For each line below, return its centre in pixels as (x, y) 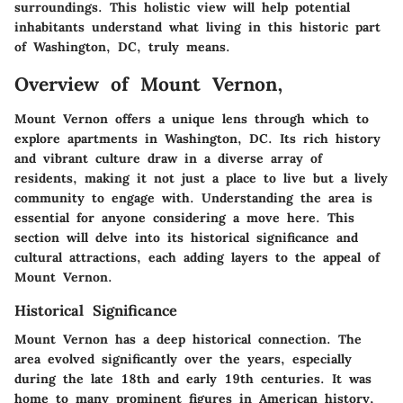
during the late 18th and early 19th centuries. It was (193, 378)
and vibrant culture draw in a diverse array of (168, 158)
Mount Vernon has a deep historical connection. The (188, 339)
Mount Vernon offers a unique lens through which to (192, 118)
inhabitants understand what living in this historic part (197, 27)
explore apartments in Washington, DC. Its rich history (197, 138)
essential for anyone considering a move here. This (184, 217)
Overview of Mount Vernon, (149, 85)
